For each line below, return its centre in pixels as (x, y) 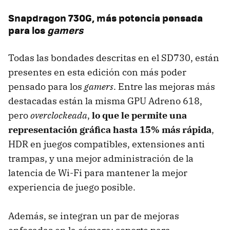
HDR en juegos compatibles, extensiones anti (107, 144)
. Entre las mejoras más (164, 86)
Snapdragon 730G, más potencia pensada (106, 17)
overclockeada (59, 115)
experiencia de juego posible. (72, 187)
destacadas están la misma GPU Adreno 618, (105, 101)
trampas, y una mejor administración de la (101, 158)
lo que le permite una (139, 115)
